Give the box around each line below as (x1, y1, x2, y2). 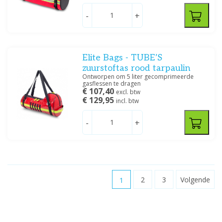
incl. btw (116, 97, 139, 105)
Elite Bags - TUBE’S (82, 53, 163, 63)
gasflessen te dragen (82, 79, 141, 88)
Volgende (180, 175, 210, 184)
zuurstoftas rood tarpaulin (82, 63, 191, 73)
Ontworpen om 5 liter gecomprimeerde (82, 72, 194, 81)
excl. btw (116, 88, 141, 96)
